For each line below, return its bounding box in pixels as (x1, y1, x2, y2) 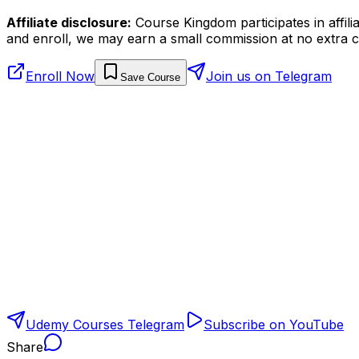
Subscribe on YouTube (204, 316, 344, 333)
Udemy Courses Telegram (26, 316, 184, 333)
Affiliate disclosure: (6, 14, 131, 30)
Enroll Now (26, 67, 95, 84)
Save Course (120, 71, 180, 83)
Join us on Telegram (206, 67, 332, 84)
